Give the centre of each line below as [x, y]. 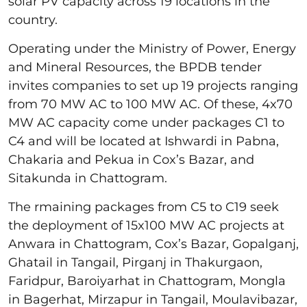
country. [36, 20]
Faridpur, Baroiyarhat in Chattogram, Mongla [147, 281]
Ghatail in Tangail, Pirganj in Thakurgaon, [135, 262]
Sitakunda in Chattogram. [91, 178]
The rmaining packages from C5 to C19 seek [144, 207]
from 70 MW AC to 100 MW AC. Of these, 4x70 [150, 104]
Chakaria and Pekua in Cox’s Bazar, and [131, 159]
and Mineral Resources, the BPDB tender [135, 67]
